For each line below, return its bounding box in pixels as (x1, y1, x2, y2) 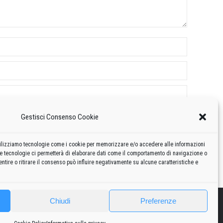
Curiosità (49, 211, 73, 219)
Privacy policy (112, 211, 147, 219)
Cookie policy (152, 211, 187, 219)
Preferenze (140, 196, 176, 205)
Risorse (83, 211, 102, 219)
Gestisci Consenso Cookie (21, 112, 99, 121)
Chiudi (49, 196, 70, 205)
